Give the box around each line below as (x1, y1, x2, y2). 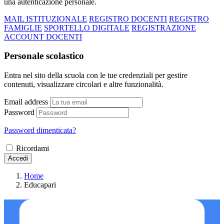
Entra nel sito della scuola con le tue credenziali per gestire (4, 70, 187, 79)
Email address (4, 97, 48, 106)
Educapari (24, 180, 56, 189)
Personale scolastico (4, 50, 84, 61)
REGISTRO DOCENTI (89, 14, 167, 23)
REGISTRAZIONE (131, 23, 196, 32)
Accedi (8, 154, 28, 162)
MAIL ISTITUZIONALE (4, 14, 87, 23)
